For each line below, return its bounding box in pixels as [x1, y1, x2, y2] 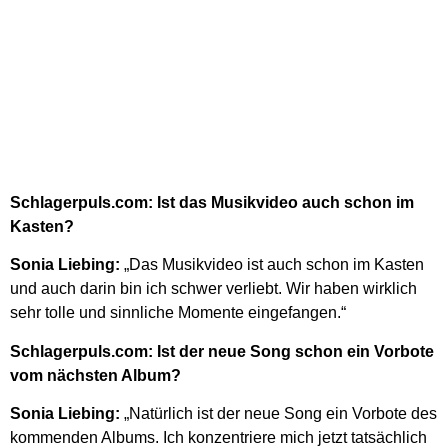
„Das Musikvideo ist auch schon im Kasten [124, 256, 424, 274]
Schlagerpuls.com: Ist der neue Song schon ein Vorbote [10, 342, 434, 360]
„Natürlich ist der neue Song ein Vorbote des [120, 404, 437, 422]
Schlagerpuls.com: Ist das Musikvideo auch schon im [10, 193, 414, 211]
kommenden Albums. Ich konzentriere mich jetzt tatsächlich [10, 428, 427, 446]
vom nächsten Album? [10, 366, 181, 384]
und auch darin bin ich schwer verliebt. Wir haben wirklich [10, 280, 417, 298]
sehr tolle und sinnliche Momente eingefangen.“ [10, 304, 346, 322]
